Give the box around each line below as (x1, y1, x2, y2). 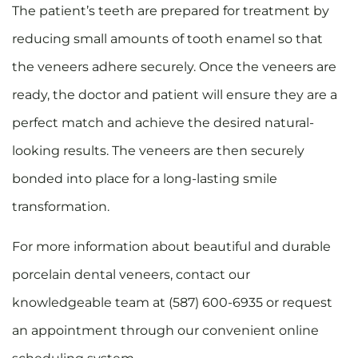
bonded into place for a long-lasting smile (12, 171, 277, 187)
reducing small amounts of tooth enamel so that (12, 31, 323, 47)
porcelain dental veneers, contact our (12, 266, 250, 282)
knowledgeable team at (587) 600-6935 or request (12, 294, 332, 310)
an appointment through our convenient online (12, 322, 319, 338)
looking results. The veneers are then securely (12, 143, 304, 159)
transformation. (12, 199, 109, 215)
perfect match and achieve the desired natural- (12, 115, 314, 131)
